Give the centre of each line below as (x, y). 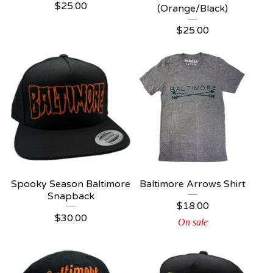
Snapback (71, 196)
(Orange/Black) (193, 9)
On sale (193, 222)
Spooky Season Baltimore (71, 184)
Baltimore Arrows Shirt (193, 184)
